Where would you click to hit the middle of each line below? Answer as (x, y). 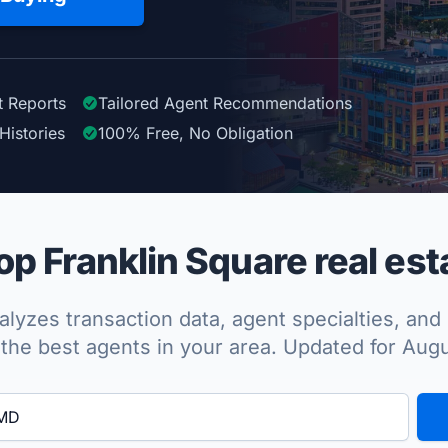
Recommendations (282, 103)
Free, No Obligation (219, 133)
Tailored (131, 103)
